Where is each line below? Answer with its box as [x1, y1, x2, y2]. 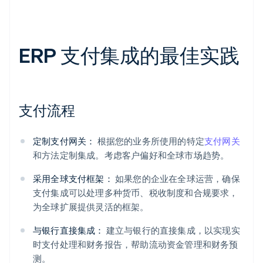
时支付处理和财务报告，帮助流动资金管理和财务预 [33, 238, 238, 251]
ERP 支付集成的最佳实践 [19, 42, 240, 68]
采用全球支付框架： [33, 173, 113, 185]
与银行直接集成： [33, 224, 104, 237]
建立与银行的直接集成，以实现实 [104, 224, 240, 237]
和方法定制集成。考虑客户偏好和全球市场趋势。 [33, 149, 230, 161]
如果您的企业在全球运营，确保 [113, 173, 240, 185]
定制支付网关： [33, 135, 96, 147]
